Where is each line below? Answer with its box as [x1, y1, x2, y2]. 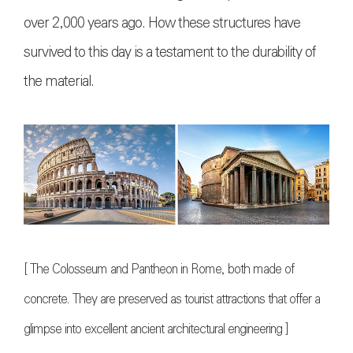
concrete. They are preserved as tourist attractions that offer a [24, 289, 320, 310]
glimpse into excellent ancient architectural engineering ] [24, 319, 288, 340]
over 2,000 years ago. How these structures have [24, 11, 300, 34]
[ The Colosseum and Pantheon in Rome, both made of [24, 259, 294, 280]
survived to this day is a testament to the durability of [24, 40, 316, 63]
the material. [24, 69, 94, 92]
